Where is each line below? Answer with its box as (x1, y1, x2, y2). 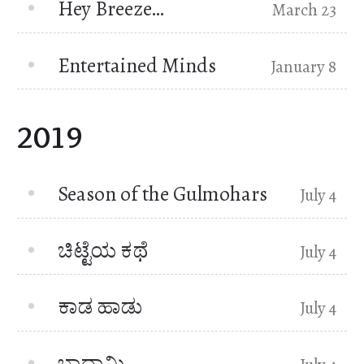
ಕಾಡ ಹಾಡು (58, 292, 143, 322)
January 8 (271, 54, 337, 78)
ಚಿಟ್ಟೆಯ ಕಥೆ (58, 236, 149, 265)
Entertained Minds (58, 50, 217, 80)
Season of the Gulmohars (58, 180, 268, 209)
